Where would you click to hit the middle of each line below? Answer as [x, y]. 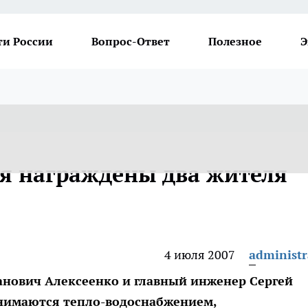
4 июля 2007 [200, 255]
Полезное [235, 41]
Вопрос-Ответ [131, 41]
